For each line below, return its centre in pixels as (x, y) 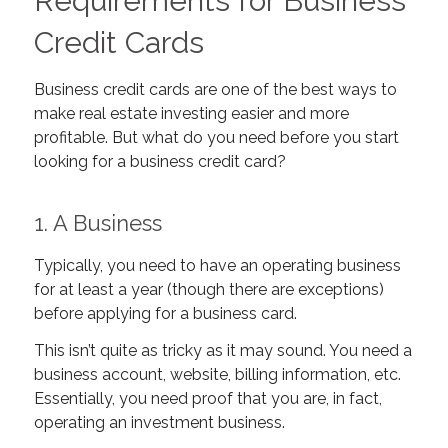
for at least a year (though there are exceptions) (210, 289)
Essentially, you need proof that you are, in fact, (207, 399)
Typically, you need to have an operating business (217, 265)
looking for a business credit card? (159, 161)
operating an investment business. (161, 423)
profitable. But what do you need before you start (216, 137)
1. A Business (97, 222)
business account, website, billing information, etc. (217, 375)
